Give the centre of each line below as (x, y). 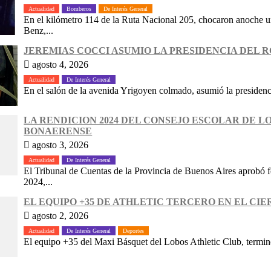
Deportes (134, 230)
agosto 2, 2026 (59, 215)
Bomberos (79, 8)
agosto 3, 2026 (59, 145)
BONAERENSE (58, 131)
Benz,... (39, 30)
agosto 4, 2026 (59, 64)
